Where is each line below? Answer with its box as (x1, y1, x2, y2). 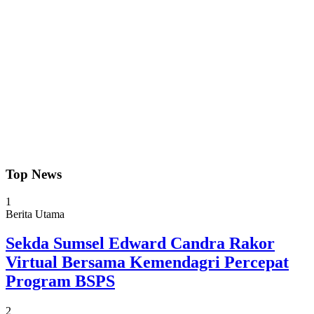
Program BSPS (6, 272, 115, 291)
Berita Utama (6, 207, 64, 220)
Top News (6, 166, 62, 182)
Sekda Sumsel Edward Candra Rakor (6, 234, 275, 253)
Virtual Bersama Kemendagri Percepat (6, 253, 289, 272)
